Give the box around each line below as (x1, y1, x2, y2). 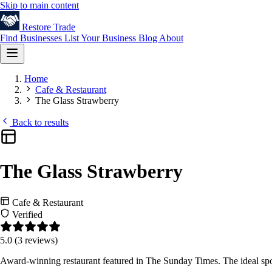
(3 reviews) (15, 234, 58, 245)
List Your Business (64, 33, 138, 43)
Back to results (10, 117, 69, 127)
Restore (22, 22, 51, 32)
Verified (10, 209, 42, 220)
